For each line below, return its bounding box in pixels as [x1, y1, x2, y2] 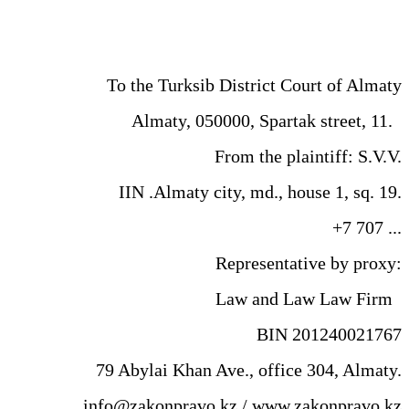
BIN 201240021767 [257, 323, 402, 344]
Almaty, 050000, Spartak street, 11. [131, 110, 402, 131]
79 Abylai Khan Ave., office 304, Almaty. [96, 359, 402, 380]
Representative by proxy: [215, 252, 402, 273]
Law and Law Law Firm [215, 288, 402, 309]
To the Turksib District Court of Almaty [107, 74, 402, 95]
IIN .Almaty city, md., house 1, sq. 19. [119, 181, 402, 202]
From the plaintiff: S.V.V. [215, 145, 402, 166]
